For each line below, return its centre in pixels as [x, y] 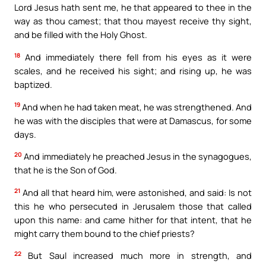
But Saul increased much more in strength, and [137, 256]
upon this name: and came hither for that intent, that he [133, 219]
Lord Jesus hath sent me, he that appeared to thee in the [133, 7]
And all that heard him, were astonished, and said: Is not [136, 192]
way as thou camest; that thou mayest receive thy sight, [133, 21]
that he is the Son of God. [66, 170]
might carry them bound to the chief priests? [104, 233]
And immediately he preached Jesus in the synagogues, [137, 156]
